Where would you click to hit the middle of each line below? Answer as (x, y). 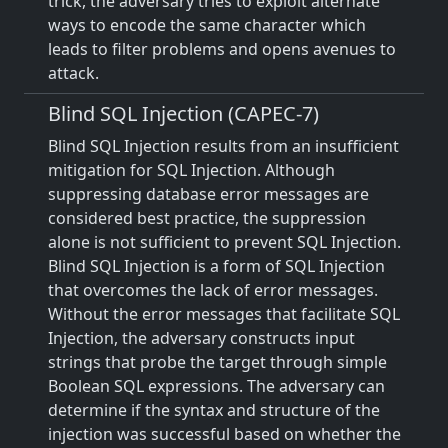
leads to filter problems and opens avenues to (222, 49)
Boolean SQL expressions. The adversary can (216, 386)
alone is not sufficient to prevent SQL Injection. (224, 242)
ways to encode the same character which (207, 25)
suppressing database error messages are (208, 194)
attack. (73, 73)
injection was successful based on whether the (224, 434)
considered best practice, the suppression (207, 218)
